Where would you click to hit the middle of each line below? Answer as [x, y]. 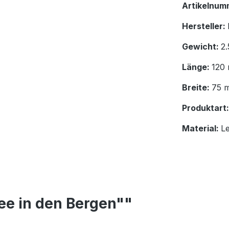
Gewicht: [201, 47]
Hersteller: [205, 26]
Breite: [197, 88]
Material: [201, 129]
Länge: [197, 67]
